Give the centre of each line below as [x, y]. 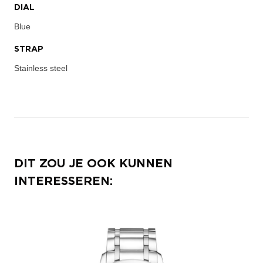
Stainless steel [41, 68]
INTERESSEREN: [63, 181]
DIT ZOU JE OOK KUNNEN [93, 163]
